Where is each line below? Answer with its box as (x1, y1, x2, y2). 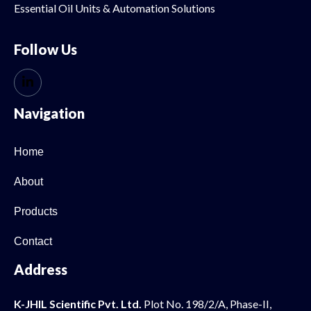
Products (14, 205, 58, 217)
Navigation (14, 104, 85, 121)
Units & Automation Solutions (75, 1, 215, 15)
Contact (14, 235, 52, 247)
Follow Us (14, 40, 77, 58)
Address (14, 260, 67, 278)
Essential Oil (14, 1, 75, 15)
